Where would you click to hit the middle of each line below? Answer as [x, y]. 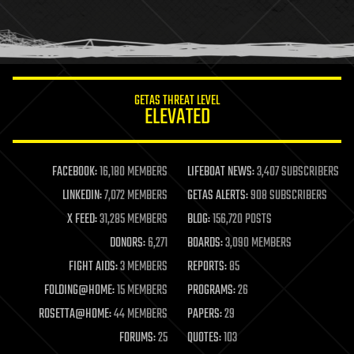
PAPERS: [204, 314]
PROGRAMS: [211, 290]
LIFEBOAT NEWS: [220, 172]
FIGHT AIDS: [93, 267]
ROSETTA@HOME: [75, 314]
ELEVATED [177, 117]
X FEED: [82, 219]
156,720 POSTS [241, 219]
